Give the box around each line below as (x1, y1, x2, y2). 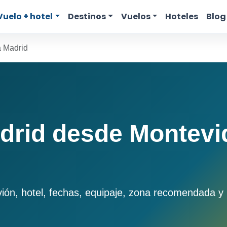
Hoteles (165, 11, 199, 22)
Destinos (68, 11, 106, 22)
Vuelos (121, 11, 150, 22)
